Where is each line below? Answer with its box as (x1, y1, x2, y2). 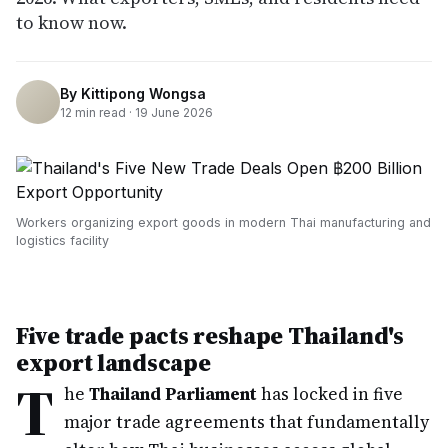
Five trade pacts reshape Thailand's (16, 319, 404, 352)
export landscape (16, 346, 211, 379)
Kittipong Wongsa (81, 84, 206, 102)
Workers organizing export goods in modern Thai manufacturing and (16, 215, 431, 230)
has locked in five (257, 382, 403, 406)
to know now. (16, 10, 127, 35)
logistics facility (16, 233, 109, 248)
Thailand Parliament (89, 382, 257, 406)
